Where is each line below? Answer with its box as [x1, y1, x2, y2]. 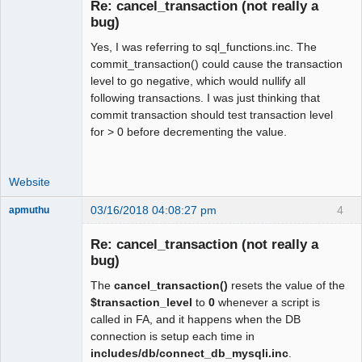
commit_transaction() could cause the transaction [90, 57, 343, 71]
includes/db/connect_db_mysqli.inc [90, 346, 288, 360]
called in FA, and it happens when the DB [90, 312, 301, 326]
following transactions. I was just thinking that [90, 91, 320, 105]
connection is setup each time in [90, 329, 255, 343]
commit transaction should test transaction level [90, 108, 333, 122]
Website [9, 175, 50, 189]
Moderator [9, 279, 54, 291]
